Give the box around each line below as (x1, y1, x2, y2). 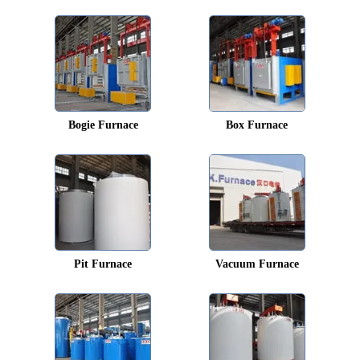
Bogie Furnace (67, 118, 138, 131)
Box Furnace (226, 118, 288, 131)
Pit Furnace (74, 257, 133, 270)
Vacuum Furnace (215, 257, 299, 270)
